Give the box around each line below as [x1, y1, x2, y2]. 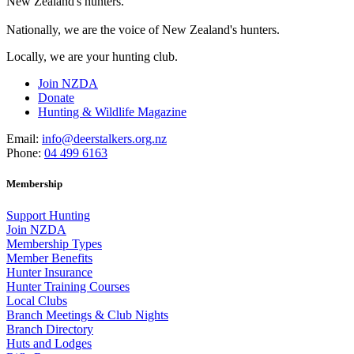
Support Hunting [6, 208, 90, 222]
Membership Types [6, 236, 102, 250]
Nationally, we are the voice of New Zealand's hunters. [6, 23, 280, 37]
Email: [6, 132, 39, 146]
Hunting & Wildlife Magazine [38, 105, 186, 119]
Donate [38, 91, 74, 105]
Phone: [6, 146, 41, 160]
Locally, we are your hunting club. [6, 50, 178, 64]
